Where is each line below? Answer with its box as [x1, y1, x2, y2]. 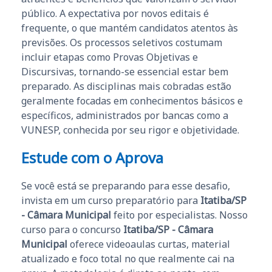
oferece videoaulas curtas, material [67, 237, 230, 251]
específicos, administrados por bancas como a [21, 108, 228, 122]
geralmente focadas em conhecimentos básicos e [21, 93, 243, 107]
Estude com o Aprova [21, 147, 163, 168]
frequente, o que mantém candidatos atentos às [21, 21, 238, 35]
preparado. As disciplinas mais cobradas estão [21, 79, 231, 93]
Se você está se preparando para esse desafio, [21, 178, 230, 192]
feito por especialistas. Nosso [111, 208, 248, 222]
